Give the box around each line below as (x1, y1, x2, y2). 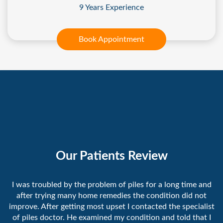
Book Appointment (79, 35, 144, 44)
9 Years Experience (79, 3, 144, 12)
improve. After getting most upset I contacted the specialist (8, 203, 215, 211)
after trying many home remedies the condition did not (16, 192, 207, 200)
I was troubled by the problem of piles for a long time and (11, 181, 212, 189)
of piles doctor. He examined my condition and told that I (12, 214, 211, 222)
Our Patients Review (55, 149, 168, 162)
